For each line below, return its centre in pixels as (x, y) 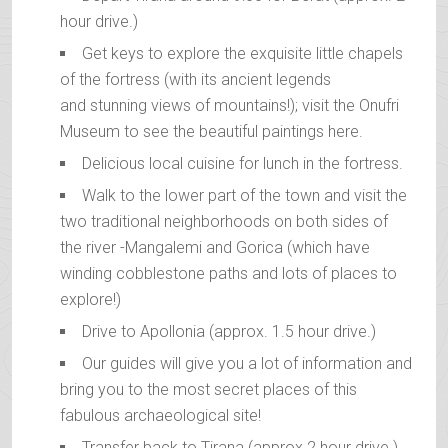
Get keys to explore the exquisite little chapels (242, 54)
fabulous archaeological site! (160, 416)
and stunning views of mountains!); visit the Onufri (229, 106)
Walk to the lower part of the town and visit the (244, 196)
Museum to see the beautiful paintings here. (211, 132)
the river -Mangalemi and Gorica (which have (215, 248)
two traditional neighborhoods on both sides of (224, 222)
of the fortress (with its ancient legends (195, 80)
